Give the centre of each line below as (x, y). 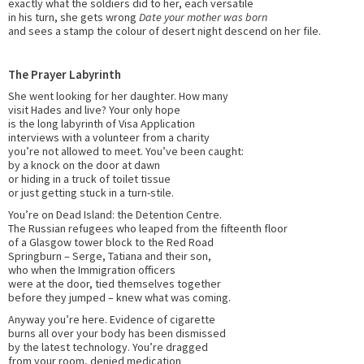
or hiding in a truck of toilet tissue (89, 179)
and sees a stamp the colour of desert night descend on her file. (165, 31)
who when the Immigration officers (92, 270)
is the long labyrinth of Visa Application (102, 124)
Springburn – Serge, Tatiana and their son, (110, 256)
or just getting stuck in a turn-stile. (91, 193)
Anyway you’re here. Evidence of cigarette (112, 320)
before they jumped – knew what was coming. (119, 298)
